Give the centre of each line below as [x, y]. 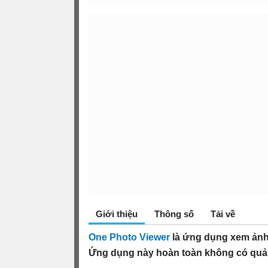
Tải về [223, 214]
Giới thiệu [117, 214]
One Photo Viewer [129, 237]
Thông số [174, 214]
